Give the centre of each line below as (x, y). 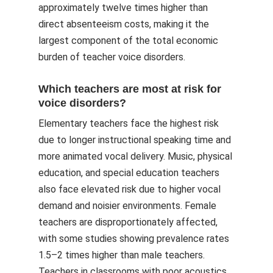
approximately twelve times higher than (123, 8)
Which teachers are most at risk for (130, 89)
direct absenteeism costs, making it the (124, 24)
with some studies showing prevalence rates (134, 239)
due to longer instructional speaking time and (135, 140)
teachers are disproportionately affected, (128, 222)
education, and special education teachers (129, 173)
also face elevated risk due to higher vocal (129, 189)
